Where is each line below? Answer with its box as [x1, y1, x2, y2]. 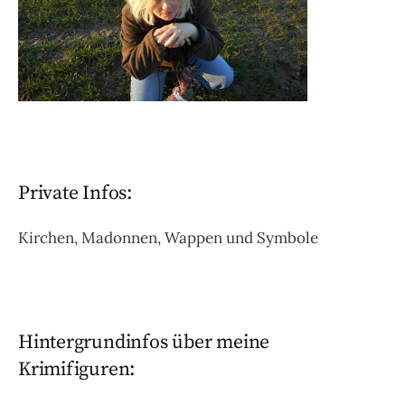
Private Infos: [18, 180, 132, 205]
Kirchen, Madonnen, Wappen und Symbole [18, 228, 318, 249]
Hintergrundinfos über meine [18, 330, 270, 355]
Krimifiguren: [18, 357, 136, 382]
